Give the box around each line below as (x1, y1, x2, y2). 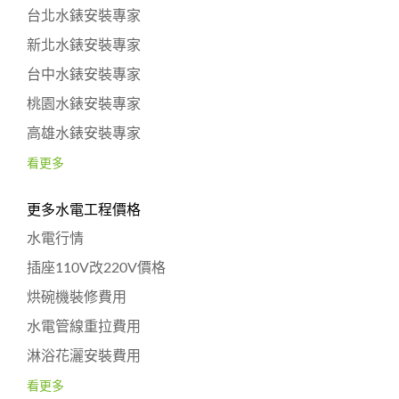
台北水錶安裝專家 (27, 8, 141, 23)
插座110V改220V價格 (27, 260, 166, 275)
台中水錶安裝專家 (27, 67, 141, 82)
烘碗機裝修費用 (27, 289, 126, 305)
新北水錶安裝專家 (27, 37, 141, 53)
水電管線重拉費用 (27, 319, 141, 334)
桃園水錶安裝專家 (27, 96, 141, 111)
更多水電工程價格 (27, 202, 141, 217)
